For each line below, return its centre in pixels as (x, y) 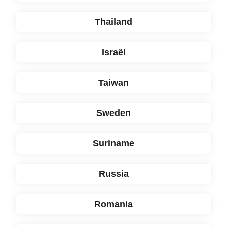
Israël (113, 52)
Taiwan (113, 83)
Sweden (113, 113)
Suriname (113, 144)
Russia (113, 174)
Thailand (113, 22)
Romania (113, 204)
